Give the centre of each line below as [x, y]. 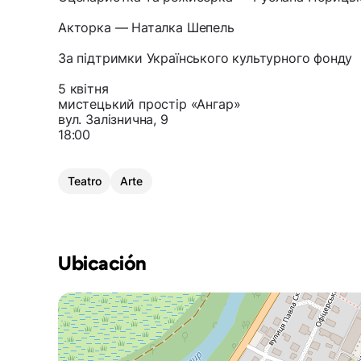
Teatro [85, 181]
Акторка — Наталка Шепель [146, 28]
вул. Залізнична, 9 [113, 120]
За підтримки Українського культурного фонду [205, 58]
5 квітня [83, 89]
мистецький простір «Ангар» [149, 104]
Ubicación [102, 265]
